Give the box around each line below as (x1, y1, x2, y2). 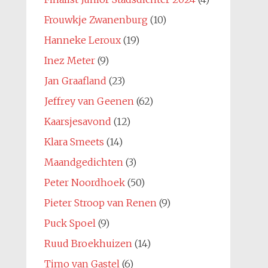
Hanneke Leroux (44, 34, 121, 46)
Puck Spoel (44, 217, 96, 229)
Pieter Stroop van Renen (44, 197, 157, 209)
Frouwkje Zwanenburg (44, 14, 148, 26)
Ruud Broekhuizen (44, 237, 132, 249)
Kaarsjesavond (44, 115, 111, 127)
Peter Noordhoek (44, 176, 125, 188)
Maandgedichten (44, 156, 123, 168)
